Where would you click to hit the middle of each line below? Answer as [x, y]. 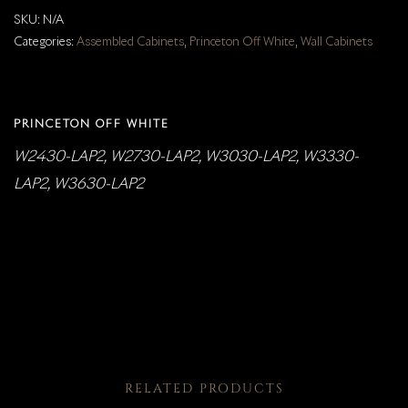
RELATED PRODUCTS [204, 388]
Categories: [45, 41]
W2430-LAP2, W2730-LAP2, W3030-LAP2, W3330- [186, 156]
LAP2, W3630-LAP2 [79, 184]
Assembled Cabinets [130, 41]
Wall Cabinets [337, 41]
